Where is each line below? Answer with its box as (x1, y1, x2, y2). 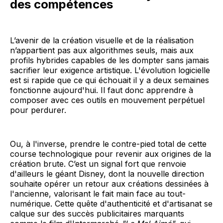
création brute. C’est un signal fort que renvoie (10, 158, 186, 169)
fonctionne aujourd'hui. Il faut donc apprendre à (10, 85, 193, 95)
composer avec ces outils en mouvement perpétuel (10, 95, 205, 105)
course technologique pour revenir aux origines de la (10, 148, 211, 159)
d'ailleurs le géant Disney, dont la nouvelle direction (10, 168, 204, 179)
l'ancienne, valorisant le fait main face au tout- (10, 188, 186, 199)
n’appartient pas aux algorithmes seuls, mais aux (10, 45, 194, 55)
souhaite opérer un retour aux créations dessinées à (10, 178, 209, 189)
